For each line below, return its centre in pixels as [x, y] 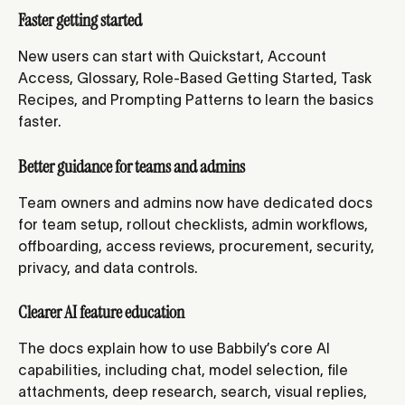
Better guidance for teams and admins [132, 166]
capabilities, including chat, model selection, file [185, 370]
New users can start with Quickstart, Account [174, 57]
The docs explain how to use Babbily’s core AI [176, 348]
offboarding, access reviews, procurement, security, [198, 245]
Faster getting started [80, 20]
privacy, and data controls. [108, 267]
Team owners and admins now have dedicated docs [197, 202]
